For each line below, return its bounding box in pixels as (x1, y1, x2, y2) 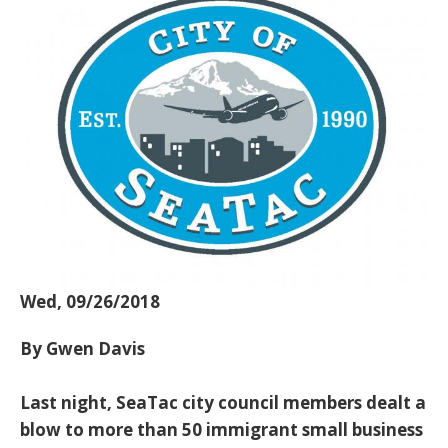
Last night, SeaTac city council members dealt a (20, 391, 426, 415)
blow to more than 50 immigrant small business (20, 418, 423, 442)
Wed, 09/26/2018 (20, 290, 160, 314)
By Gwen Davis (20, 337, 145, 361)
